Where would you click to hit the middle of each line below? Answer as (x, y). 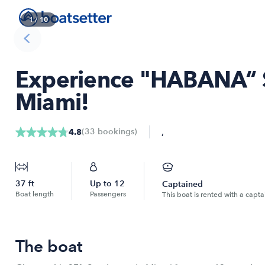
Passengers (108, 194)
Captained (182, 184)
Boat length (35, 194)
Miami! (52, 102)
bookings (115, 132)
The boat (49, 246)
